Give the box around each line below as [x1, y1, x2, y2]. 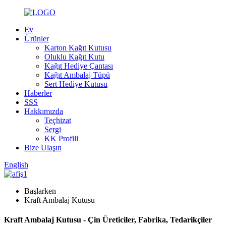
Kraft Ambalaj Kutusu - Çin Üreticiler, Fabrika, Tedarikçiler [4, 215, 212, 224]
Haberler [24, 89, 52, 97]
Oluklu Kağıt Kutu [44, 52, 104, 61]
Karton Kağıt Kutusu [44, 43, 111, 52]
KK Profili [44, 134, 78, 143]
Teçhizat [44, 116, 71, 125]
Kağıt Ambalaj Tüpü [44, 71, 110, 79]
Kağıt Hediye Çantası [44, 62, 113, 70]
